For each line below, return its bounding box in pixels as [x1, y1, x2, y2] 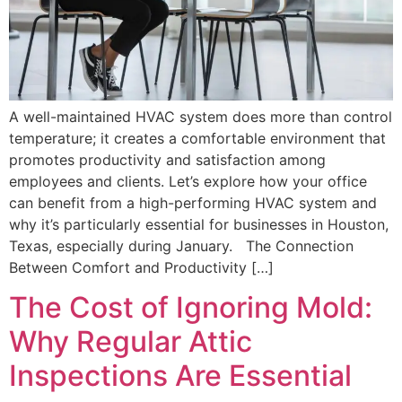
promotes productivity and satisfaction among [9, 150, 326, 169]
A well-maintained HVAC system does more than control [9, 107, 392, 126]
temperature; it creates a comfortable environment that [9, 128, 386, 147]
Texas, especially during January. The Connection [9, 236, 354, 255]
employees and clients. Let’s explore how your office [9, 171, 367, 190]
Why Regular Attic [9, 324, 252, 360]
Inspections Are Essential [9, 358, 352, 394]
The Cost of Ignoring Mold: [9, 290, 372, 326]
